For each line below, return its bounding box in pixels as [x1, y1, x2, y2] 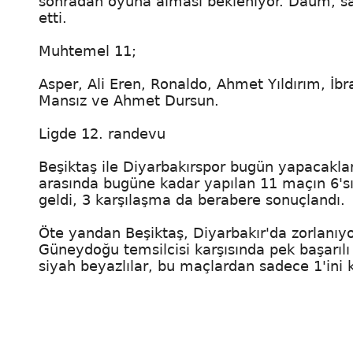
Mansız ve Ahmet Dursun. [39, 92, 219, 109]
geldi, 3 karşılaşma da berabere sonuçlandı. [39, 191, 345, 208]
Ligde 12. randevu [39, 125, 165, 142]
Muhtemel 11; [39, 43, 136, 59]
